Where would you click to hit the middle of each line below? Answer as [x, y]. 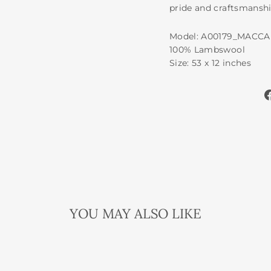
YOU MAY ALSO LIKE [135, 213]
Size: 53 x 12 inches [210, 63]
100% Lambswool [207, 49]
